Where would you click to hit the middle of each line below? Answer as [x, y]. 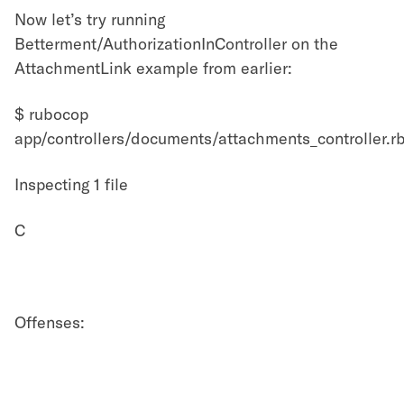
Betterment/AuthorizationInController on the [176, 44]
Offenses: [50, 322]
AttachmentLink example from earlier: [153, 68]
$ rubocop [51, 114]
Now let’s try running [90, 19]
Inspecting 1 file [71, 184]
